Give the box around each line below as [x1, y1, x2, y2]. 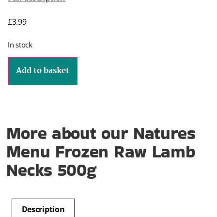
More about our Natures [6, 121, 196, 145]
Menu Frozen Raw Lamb [6, 139, 195, 164]
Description [21, 204, 65, 215]
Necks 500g [6, 158, 96, 182]
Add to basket [16, 64, 69, 78]
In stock [8, 40, 32, 50]
